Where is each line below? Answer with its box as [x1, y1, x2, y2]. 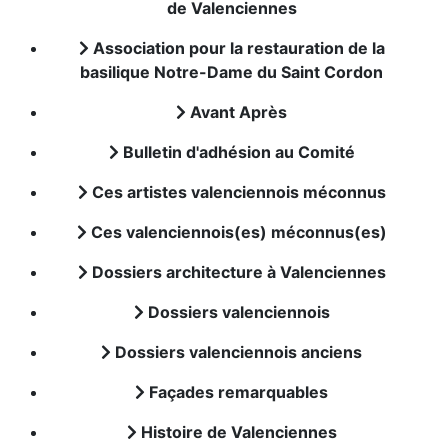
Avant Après [186, 102, 288, 122]
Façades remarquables [145, 382, 329, 402]
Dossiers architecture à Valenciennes [88, 262, 386, 282]
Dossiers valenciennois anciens [111, 342, 363, 362]
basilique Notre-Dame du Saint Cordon [80, 62, 384, 82]
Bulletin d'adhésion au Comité [119, 142, 355, 162]
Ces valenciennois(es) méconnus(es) [87, 222, 387, 242]
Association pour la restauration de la [89, 38, 385, 58]
